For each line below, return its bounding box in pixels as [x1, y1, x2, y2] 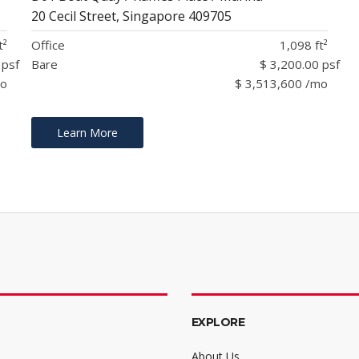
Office [30, 37, 65, 54]
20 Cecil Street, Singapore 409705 [30, 7, 232, 26]
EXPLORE [192, 315, 245, 330]
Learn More [56, 125, 118, 141]
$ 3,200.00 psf [259, 56, 340, 73]
